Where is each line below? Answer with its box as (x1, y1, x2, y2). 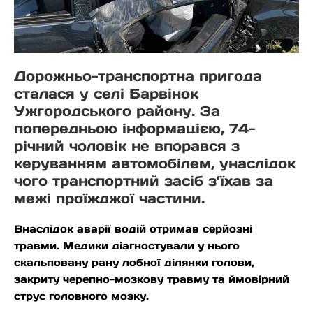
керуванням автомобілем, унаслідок (14, 154, 296, 173)
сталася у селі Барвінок (14, 85, 198, 103)
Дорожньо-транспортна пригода (14, 67, 262, 85)
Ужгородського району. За (14, 102, 220, 120)
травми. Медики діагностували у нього (14, 239, 240, 253)
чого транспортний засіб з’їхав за (14, 172, 273, 190)
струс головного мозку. (14, 289, 149, 303)
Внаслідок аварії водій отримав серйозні (14, 222, 252, 236)
